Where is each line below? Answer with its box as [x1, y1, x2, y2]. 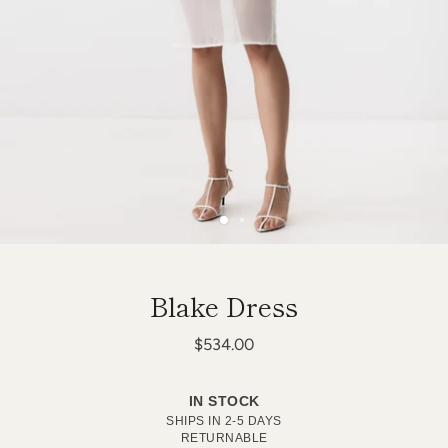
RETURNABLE [180, 431, 268, 444]
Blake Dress [150, 287, 298, 324]
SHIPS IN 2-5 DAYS [166, 414, 282, 427]
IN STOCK [188, 393, 260, 409]
